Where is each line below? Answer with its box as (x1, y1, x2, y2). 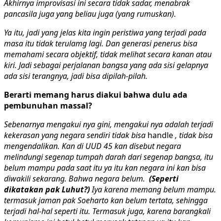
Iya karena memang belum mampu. (92, 184, 216, 195)
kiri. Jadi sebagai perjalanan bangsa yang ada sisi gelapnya (4, 59, 208, 71)
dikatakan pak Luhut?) (4, 184, 92, 195)
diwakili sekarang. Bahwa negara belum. (4, 173, 147, 184)
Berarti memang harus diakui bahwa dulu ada (4, 89, 187, 100)
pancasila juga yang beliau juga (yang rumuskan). (4, 8, 176, 19)
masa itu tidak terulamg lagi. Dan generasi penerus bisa (4, 37, 197, 49)
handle (147, 129, 173, 141)
